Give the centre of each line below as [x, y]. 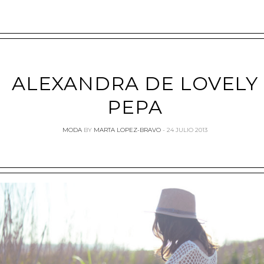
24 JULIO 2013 [187, 130]
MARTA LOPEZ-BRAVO [127, 130]
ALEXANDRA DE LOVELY [135, 83]
